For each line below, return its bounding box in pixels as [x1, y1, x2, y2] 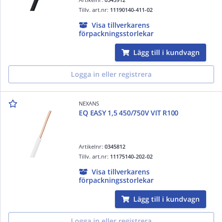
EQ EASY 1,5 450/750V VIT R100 [79, 108, 179, 117]
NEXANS [79, 99, 100, 107]
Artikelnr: [79, 142, 105, 150]
